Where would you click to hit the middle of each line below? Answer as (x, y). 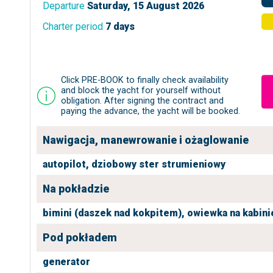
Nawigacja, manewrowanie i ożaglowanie (146, 140)
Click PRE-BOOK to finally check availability (145, 80)
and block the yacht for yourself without (141, 90)
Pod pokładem (80, 238)
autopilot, (66, 164)
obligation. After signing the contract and (142, 101)
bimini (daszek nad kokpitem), (114, 213)
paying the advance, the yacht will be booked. (151, 111)
